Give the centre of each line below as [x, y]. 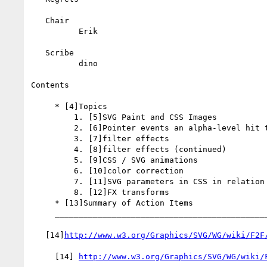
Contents [50, 85]
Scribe [38, 52]
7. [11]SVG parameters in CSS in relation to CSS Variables [52, 181]
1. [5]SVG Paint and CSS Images [52, 117]
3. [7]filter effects [52, 138]
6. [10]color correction [52, 170]
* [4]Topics [43, 106]
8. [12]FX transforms [52, 192]
